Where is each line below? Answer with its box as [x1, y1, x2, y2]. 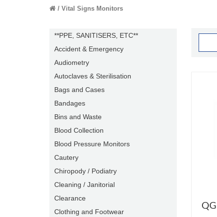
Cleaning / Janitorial [54, 181, 115, 188]
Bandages [54, 99, 85, 107]
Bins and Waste [54, 113, 102, 121]
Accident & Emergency [54, 45, 124, 53]
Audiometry [54, 59, 89, 66]
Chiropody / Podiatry [54, 167, 117, 175]
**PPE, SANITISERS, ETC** [54, 31, 138, 39]
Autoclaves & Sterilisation [54, 72, 131, 80]
